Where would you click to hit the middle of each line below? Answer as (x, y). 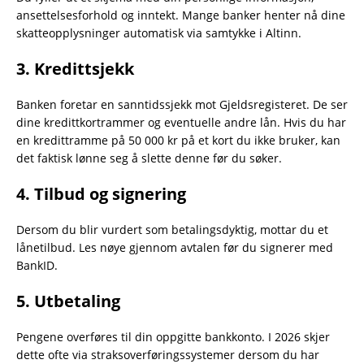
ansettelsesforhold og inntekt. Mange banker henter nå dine (181, 15)
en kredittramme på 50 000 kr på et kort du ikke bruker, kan (178, 141)
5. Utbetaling (68, 301)
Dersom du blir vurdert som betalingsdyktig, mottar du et (172, 230)
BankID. (37, 266)
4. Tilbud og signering (101, 194)
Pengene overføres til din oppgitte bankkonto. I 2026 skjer (173, 337)
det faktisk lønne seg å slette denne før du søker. (149, 158)
